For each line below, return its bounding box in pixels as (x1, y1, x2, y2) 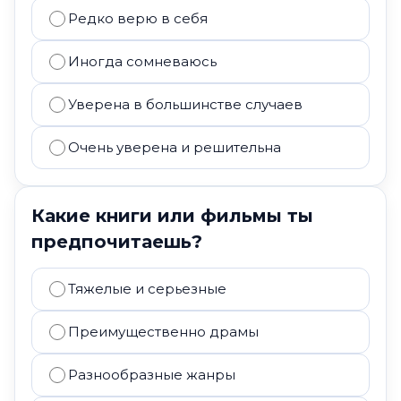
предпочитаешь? (31, 231, 202, 252)
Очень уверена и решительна (68, 139, 281, 156)
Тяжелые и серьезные (68, 280, 226, 297)
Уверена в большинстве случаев (68, 96, 303, 113)
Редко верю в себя (68, 10, 208, 27)
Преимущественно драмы (68, 323, 259, 340)
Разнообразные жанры (68, 366, 235, 383)
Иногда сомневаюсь (68, 53, 217, 70)
